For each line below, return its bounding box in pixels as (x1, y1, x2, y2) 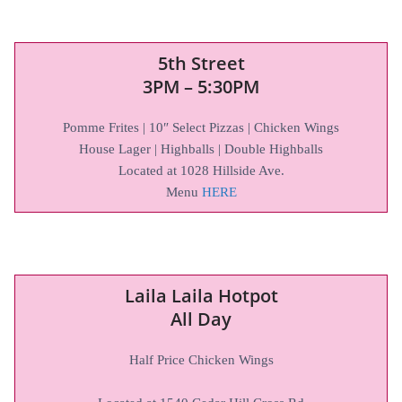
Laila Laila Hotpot (124, 283, 278, 308)
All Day (170, 306, 232, 331)
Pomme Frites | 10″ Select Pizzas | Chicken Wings (63, 119, 339, 135)
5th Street (157, 50, 245, 75)
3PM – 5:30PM (143, 74, 259, 99)
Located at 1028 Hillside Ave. (118, 162, 284, 178)
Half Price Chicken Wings (128, 352, 274, 367)
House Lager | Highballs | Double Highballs (79, 141, 323, 156)
